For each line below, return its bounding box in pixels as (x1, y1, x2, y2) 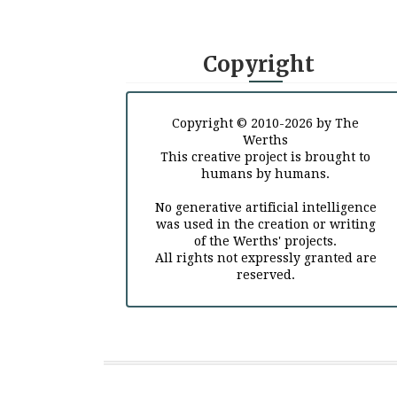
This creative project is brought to (160, 150, 371, 164)
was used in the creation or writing (155, 217, 376, 231)
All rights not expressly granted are (154, 251, 377, 265)
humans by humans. (201, 167, 331, 181)
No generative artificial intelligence (154, 200, 377, 214)
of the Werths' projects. (194, 234, 338, 248)
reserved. (236, 268, 295, 282)
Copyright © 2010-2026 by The (172, 116, 360, 130)
